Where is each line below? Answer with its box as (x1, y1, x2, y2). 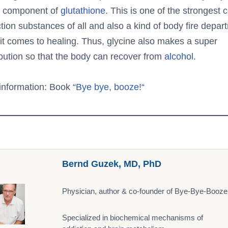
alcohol (164, 51, 193, 62)
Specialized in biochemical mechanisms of (62, 213, 203, 222)
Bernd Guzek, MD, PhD (62, 159, 161, 169)
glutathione (60, 6, 105, 16)
